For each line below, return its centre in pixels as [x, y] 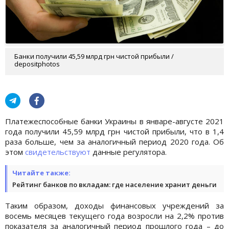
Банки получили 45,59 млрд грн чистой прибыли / [94, 56]
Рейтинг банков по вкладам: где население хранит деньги [114, 184]
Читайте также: [41, 173]
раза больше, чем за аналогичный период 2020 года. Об [114, 141]
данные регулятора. [129, 152]
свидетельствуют [58, 152]
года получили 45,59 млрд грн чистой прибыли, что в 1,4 [114, 131]
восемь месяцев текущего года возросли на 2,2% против [114, 215]
